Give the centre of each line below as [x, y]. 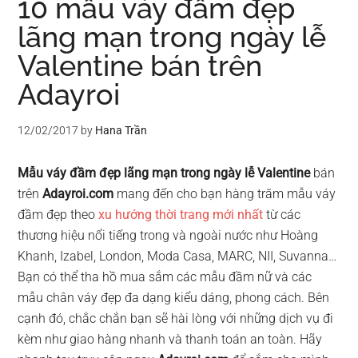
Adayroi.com [78, 194]
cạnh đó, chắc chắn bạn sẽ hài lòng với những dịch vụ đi [176, 318]
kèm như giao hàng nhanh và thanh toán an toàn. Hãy [170, 339]
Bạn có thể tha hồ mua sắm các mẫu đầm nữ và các [165, 277]
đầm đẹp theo [58, 215]
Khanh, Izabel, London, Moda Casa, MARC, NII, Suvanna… [177, 256]
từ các [282, 215]
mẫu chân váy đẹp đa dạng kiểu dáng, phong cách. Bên [174, 298]
